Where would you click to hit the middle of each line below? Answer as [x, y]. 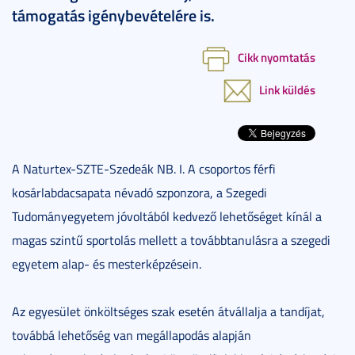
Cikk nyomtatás [277, 57]
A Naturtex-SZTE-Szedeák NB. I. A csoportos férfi [144, 168]
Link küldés [287, 89]
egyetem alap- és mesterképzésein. [107, 263]
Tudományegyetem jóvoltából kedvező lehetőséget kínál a [167, 216]
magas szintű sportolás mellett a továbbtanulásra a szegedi [171, 240]
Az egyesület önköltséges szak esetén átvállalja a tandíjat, [168, 311]
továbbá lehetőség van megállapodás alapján [132, 335]
